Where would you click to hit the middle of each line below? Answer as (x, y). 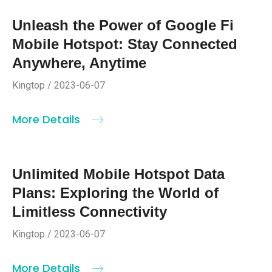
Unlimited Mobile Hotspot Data (118, 174)
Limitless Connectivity (90, 211)
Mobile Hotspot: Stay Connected (125, 44)
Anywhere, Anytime (79, 63)
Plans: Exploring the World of (115, 192)
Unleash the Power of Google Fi (123, 25)
